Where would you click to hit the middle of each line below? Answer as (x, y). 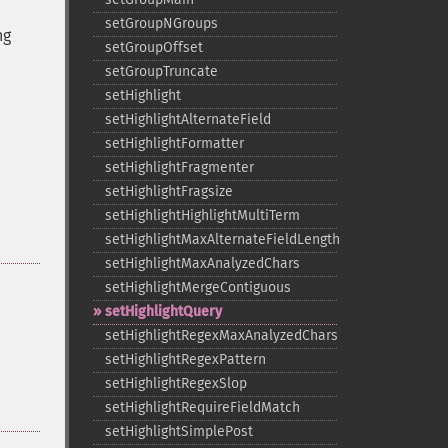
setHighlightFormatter (174, 143)
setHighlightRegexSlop (175, 383)
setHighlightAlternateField (187, 119)
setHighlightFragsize (168, 191)
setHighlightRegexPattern (185, 359)
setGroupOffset (153, 47)
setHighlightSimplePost (178, 431)
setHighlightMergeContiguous (197, 287)
